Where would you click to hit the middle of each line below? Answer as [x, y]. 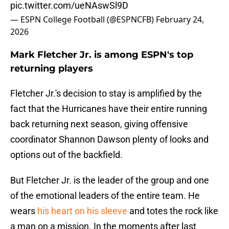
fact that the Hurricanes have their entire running [109, 109]
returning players [52, 69]
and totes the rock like [173, 211]
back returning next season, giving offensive [99, 124]
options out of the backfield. [67, 155]
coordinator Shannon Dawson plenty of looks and [109, 140]
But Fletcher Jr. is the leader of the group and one [110, 180]
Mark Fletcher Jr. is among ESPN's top [102, 55]
